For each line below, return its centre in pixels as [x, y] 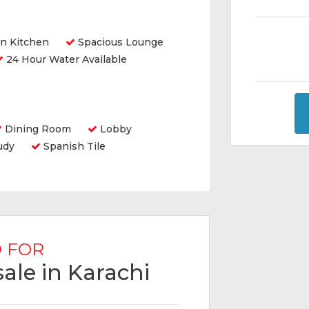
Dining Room [37, 129]
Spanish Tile [73, 146]
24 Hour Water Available [65, 59]
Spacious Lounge [119, 42]
